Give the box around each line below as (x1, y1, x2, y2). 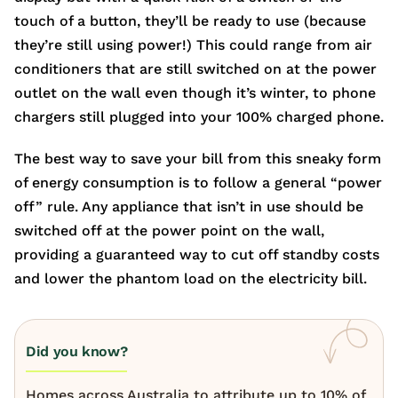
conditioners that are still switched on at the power (14, 60, 377, 78)
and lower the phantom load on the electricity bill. (14, 270, 367, 288)
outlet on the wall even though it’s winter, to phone (14, 84, 376, 102)
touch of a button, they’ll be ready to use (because (14, 12, 366, 30)
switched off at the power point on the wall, (14, 222, 324, 240)
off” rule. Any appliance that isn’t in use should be (14, 198, 363, 216)
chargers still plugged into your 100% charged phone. (14, 108, 384, 126)
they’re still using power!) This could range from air (14, 36, 372, 54)
